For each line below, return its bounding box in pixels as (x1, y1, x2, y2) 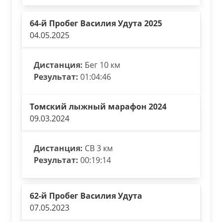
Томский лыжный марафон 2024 (30, 101, 166, 112)
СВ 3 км (83, 143, 113, 154)
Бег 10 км (83, 59, 120, 70)
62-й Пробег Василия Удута (30, 190, 142, 201)
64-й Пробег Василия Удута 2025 (30, 18, 162, 29)
